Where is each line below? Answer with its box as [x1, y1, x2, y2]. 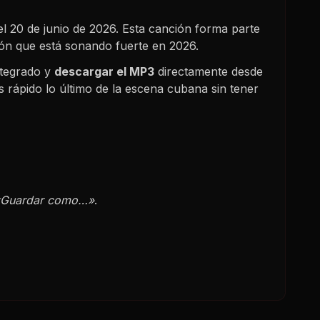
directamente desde [154, 64, 263, 79]
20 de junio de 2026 [10, 21, 116, 36]
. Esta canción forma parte [116, 21, 260, 36]
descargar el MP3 [54, 64, 154, 79]
